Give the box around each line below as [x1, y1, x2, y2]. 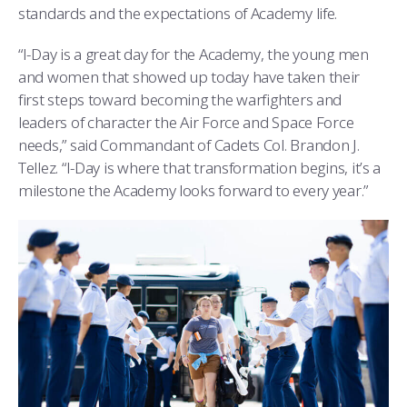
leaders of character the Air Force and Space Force [18, 112, 354, 134]
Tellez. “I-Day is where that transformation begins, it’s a [18, 157, 382, 179]
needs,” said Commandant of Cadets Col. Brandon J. [18, 134, 360, 156]
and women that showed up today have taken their [18, 66, 361, 88]
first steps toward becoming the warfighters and [18, 89, 342, 111]
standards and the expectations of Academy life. [18, 3, 338, 25]
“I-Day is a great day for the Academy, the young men [18, 44, 369, 65]
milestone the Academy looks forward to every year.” [18, 180, 369, 202]
